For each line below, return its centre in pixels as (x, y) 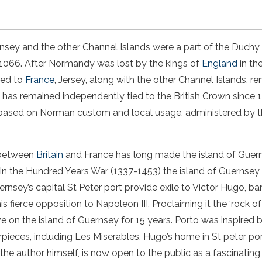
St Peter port (95, 187)
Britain (50, 154)
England (218, 63)
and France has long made (123, 154)
